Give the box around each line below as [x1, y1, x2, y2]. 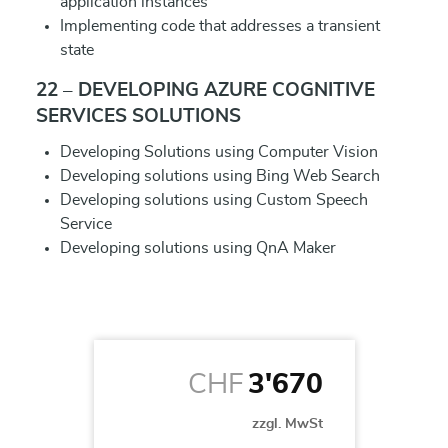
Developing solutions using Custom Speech [60, 192, 368, 208]
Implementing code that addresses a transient [60, 18, 380, 34]
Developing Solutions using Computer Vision [60, 144, 378, 160]
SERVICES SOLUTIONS [36, 107, 241, 126]
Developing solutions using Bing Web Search [60, 168, 380, 184]
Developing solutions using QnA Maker [60, 240, 336, 256]
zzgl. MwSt [251, 417, 323, 431]
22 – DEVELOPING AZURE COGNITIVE [36, 81, 375, 100]
